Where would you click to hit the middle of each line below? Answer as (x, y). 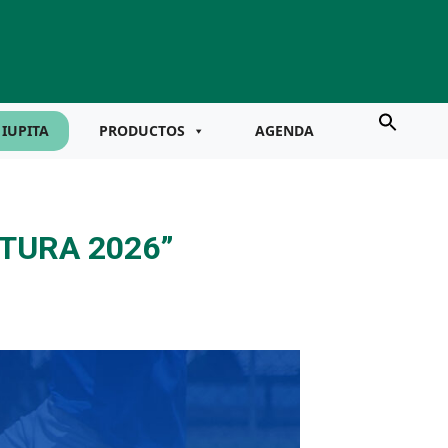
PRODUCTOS (142, 130)
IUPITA (25, 130)
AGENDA (284, 130)
